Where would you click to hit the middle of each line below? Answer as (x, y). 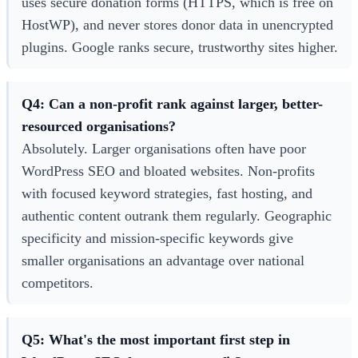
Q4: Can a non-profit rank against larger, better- (172, 103)
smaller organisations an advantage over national (163, 260)
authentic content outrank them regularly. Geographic (177, 215)
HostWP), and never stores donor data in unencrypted (177, 24)
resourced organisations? (99, 126)
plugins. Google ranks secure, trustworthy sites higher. (180, 47)
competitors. (58, 282)
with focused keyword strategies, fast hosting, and (167, 193)
